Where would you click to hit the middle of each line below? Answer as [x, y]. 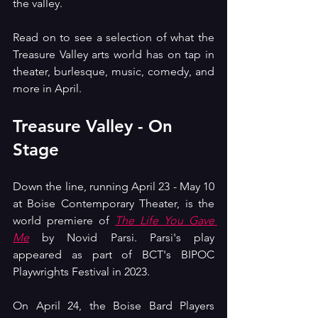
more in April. [47, 88]
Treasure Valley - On [95, 126]
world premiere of [64, 220]
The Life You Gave [165, 220]
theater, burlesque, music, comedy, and [114, 71]
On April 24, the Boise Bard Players [114, 305]
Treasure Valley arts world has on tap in [114, 54]
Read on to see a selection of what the [114, 37]
